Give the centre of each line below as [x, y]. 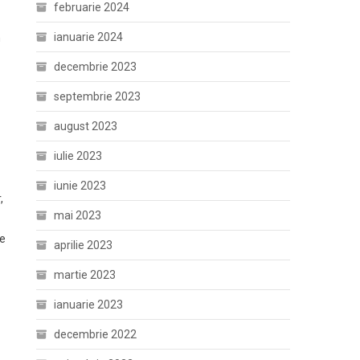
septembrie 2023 [98, 96]
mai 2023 [78, 215]
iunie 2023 [80, 186]
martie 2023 [85, 275]
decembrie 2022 [96, 334]
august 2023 [86, 126]
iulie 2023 [78, 156]
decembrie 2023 [96, 67]
